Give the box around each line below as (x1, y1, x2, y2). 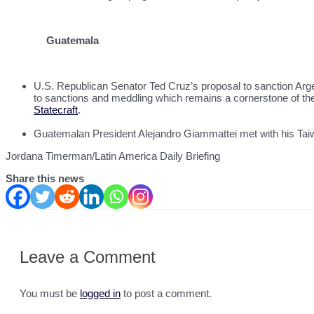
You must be (20, 287, 80, 299)
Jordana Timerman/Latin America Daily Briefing (6, 150, 220, 162)
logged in (80, 287, 121, 299)
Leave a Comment (20, 247, 156, 266)
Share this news (6, 172, 84, 184)
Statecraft (34, 104, 78, 116)
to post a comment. (121, 287, 212, 299)
